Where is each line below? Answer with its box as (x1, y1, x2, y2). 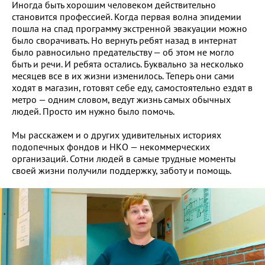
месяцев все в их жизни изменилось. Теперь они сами (12, 70, 234, 82)
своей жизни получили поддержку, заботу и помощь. (12, 164, 231, 176)
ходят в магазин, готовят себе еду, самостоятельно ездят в (12, 82, 253, 93)
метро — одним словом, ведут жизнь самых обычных (12, 93, 231, 105)
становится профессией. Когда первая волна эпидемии (12, 11, 241, 22)
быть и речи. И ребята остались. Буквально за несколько (12, 58, 244, 70)
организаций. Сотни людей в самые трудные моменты (12, 153, 236, 164)
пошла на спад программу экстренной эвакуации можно (12, 22, 247, 34)
